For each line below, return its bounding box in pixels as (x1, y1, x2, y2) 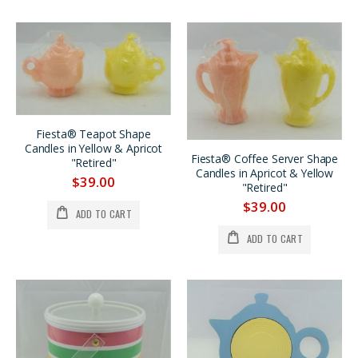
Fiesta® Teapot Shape (36, 126, 151, 142)
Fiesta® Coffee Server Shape (190, 151, 339, 167)
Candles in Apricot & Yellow (195, 165, 334, 181)
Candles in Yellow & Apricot (24, 141, 163, 157)
